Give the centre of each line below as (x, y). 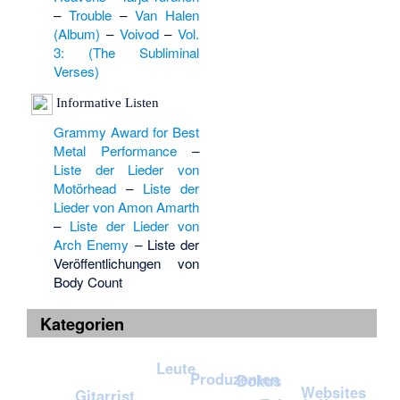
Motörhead (84, 187)
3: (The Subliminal (126, 53)
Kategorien (78, 323)
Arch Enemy (91, 244)
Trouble (90, 15)
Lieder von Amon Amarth (126, 206)
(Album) (76, 34)
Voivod (139, 34)
